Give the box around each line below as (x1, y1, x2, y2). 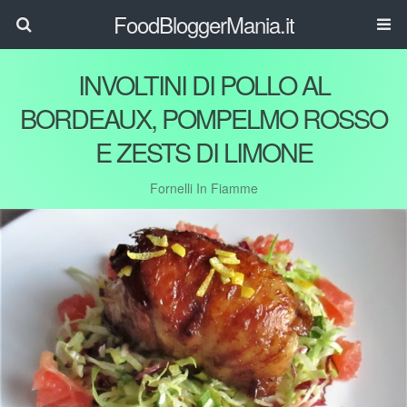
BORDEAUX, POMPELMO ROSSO (20, 99, 387, 136)
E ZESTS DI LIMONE (94, 133, 313, 170)
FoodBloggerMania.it (113, 8, 294, 40)
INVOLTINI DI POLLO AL (77, 65, 330, 103)
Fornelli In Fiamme (149, 179, 258, 197)
